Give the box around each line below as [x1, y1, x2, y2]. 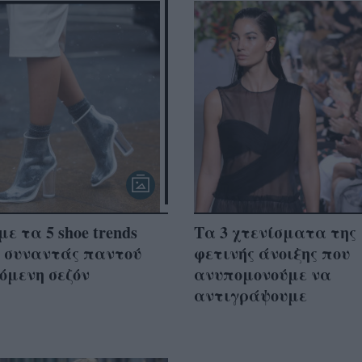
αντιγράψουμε [194, 283, 307, 307]
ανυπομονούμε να [194, 262, 331, 286]
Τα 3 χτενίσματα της [194, 220, 356, 244]
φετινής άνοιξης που [194, 241, 350, 265]
